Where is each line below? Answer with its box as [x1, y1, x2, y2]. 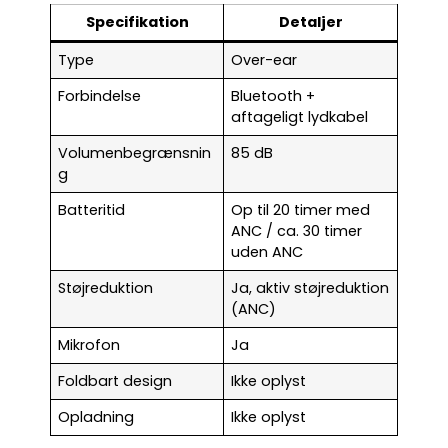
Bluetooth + [231, 86, 316, 107]
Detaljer [278, 12, 343, 33]
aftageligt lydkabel [231, 107, 369, 128]
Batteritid [58, 200, 126, 221]
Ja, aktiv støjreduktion [231, 278, 390, 299]
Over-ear [231, 50, 298, 71]
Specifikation [85, 12, 189, 33]
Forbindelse [58, 86, 142, 107]
